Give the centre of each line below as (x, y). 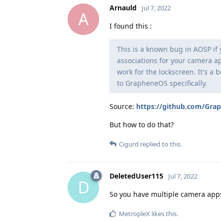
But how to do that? (142, 124)
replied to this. (160, 144)
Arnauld (123, 7)
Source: (123, 106)
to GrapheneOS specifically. (162, 83)
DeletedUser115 (136, 176)
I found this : (131, 26)
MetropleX (134, 213)
